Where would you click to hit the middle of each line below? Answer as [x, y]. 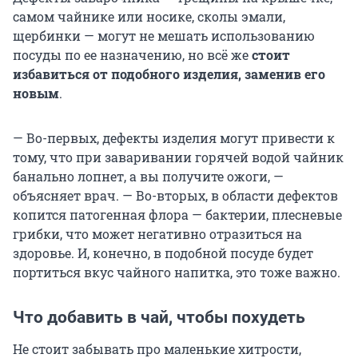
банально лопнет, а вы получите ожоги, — [148, 176]
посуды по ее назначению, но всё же [132, 54]
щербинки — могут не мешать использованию [164, 35]
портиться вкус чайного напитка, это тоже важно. [177, 272]
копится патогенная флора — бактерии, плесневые [177, 214]
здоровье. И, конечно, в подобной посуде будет [163, 253]
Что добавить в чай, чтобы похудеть [159, 317]
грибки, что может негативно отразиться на [157, 233]
